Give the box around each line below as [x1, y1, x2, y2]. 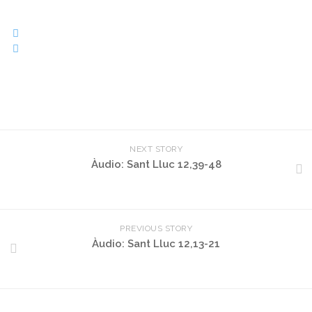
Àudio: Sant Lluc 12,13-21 [92, 237, 220, 250]
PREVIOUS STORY [120, 224, 192, 233]
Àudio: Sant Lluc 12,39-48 [91, 158, 221, 171]
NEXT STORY [130, 144, 182, 154]
